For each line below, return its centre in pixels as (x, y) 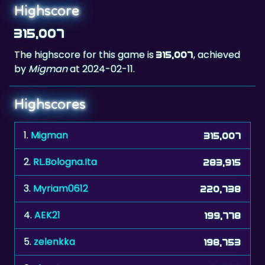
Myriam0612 (61, 159)
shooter (52, 239)
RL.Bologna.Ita (65, 132)
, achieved (217, 25)
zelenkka (54, 212)
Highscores (50, 75)
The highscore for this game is (85, 25)
